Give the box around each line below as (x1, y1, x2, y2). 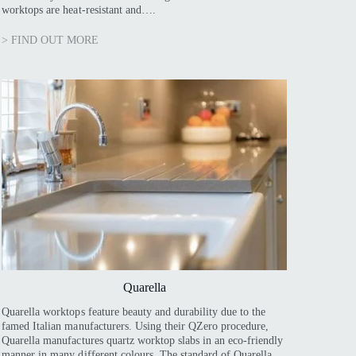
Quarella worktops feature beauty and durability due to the (2, 305, 266, 318)
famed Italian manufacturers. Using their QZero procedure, (2, 319, 269, 332)
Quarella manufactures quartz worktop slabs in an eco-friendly (2, 334, 284, 346)
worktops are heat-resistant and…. (2, 4, 156, 17)
